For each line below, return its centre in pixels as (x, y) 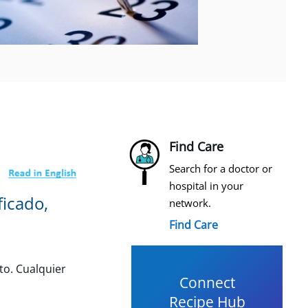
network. (190, 203)
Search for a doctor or (221, 168)
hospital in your (206, 186)
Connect (207, 283)
